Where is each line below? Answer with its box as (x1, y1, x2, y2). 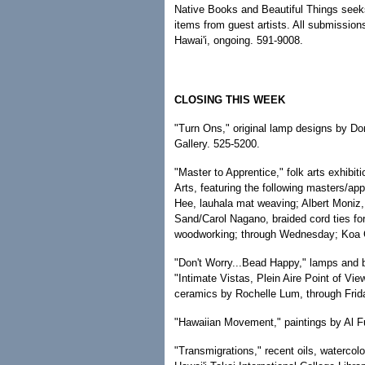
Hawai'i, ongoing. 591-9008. (174, 34, 303, 46)
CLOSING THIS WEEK (174, 94, 285, 106)
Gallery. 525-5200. (174, 138, 260, 150)
